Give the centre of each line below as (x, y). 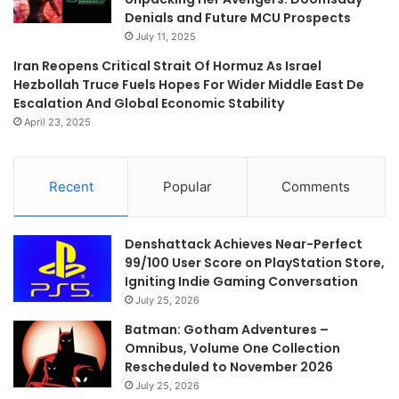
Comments (316, 187)
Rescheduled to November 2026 (229, 367)
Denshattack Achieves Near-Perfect (244, 244)
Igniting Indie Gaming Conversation (241, 282)
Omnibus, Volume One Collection (232, 349)
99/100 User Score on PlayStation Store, (255, 263)
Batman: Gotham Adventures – (227, 330)
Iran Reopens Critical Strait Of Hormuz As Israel (167, 66)
